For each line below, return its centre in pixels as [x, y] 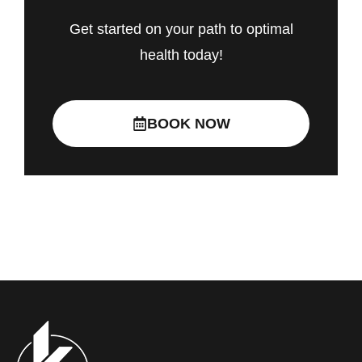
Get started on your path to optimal [181, 29]
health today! [181, 55]
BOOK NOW [188, 123]
